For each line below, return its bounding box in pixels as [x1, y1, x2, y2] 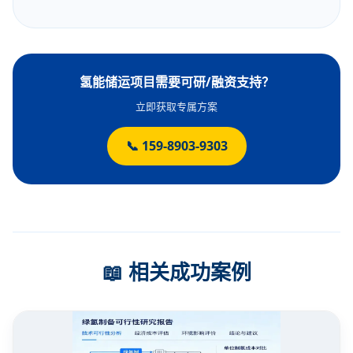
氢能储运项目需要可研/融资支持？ [79, 73, 274, 91]
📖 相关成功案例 [102, 258, 251, 287]
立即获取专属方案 [136, 99, 217, 114]
